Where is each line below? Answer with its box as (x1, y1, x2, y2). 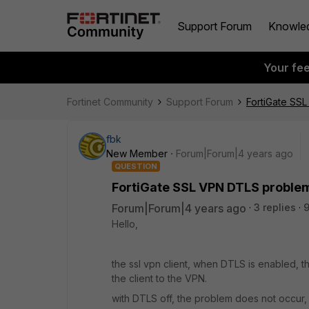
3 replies (254, 201, 296, 213)
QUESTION (114, 161, 157, 171)
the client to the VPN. (112, 272, 207, 284)
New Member (106, 148, 168, 159)
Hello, (112, 218, 138, 230)
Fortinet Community (67, 96, 153, 108)
